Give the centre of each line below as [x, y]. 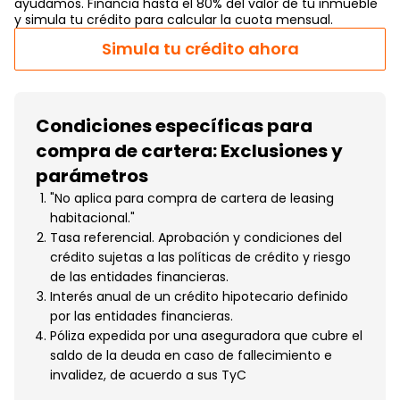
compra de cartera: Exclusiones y [189, 150]
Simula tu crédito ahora [200, 49]
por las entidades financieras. [142, 316]
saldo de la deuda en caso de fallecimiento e [191, 355]
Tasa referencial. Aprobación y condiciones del [196, 237]
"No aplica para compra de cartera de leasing [192, 198]
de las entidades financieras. [139, 276]
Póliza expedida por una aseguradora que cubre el [206, 335]
